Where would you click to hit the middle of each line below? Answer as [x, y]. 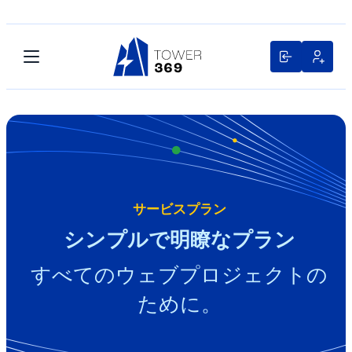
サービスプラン [179, 208]
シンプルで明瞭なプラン [179, 238]
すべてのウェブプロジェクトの [179, 274]
